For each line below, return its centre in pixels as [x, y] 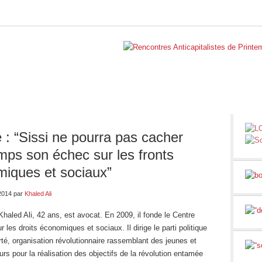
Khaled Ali [38, 194]
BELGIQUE [34, 102]
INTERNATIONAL [105, 102]
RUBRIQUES [179, 102]
